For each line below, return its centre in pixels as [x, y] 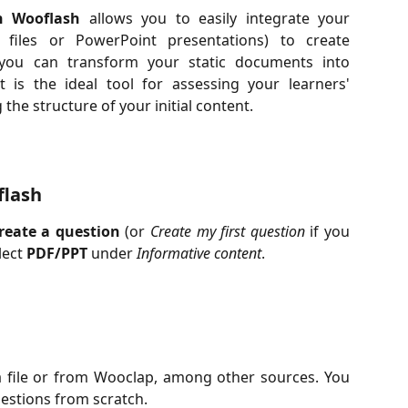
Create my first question [228, 231]
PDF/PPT [57, 253]
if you [327, 231]
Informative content [199, 253]
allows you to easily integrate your [215, 18]
